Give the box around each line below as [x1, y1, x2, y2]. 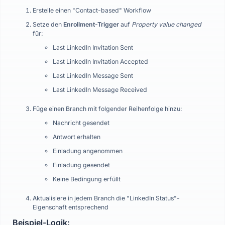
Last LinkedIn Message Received [53, 86, 147, 93]
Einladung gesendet [53, 161, 110, 169]
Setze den [33, 21, 63, 28]
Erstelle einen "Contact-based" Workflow [33, 7, 151, 14]
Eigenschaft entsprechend [33, 203, 108, 211]
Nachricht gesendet [53, 119, 109, 127]
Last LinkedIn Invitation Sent [53, 44, 133, 51]
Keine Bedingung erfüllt [53, 175, 121, 183]
